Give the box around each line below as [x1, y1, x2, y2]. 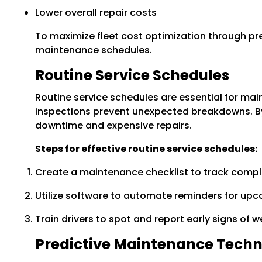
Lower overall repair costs [35, 5, 157, 19]
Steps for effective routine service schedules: [35, 142, 257, 156]
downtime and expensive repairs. [35, 118, 192, 132]
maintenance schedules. [35, 43, 152, 57]
